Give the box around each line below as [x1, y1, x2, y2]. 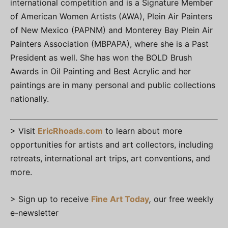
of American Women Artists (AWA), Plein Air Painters [10, 11, 212, 21]
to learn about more [103, 126, 182, 136]
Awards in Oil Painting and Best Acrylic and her [10, 66, 191, 76]
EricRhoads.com [38, 126, 103, 136]
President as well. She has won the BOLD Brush [10, 52, 192, 63]
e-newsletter [10, 208, 59, 218]
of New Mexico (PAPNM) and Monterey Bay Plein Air [10, 25, 213, 35]
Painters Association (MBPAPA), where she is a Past [10, 39, 209, 49]
